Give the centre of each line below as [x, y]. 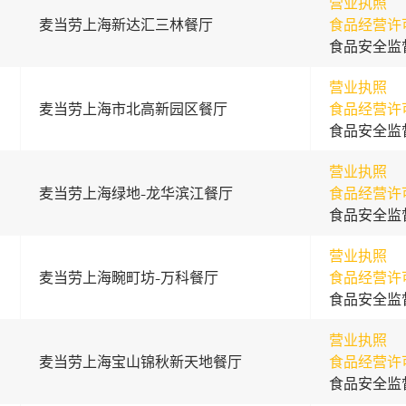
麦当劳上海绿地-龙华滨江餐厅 [135, 193]
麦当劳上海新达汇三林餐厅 [126, 24]
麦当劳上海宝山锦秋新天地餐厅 [140, 362]
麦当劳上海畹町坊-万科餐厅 [128, 277]
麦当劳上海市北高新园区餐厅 [133, 109]
